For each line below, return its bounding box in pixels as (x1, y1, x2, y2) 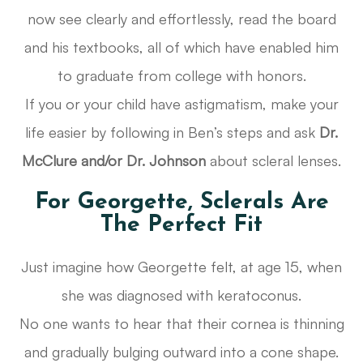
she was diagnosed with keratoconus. (62, 286, 301, 305)
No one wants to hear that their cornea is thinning (19, 314, 344, 333)
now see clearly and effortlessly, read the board (27, 10, 336, 28)
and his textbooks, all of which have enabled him (24, 38, 339, 57)
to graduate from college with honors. (57, 66, 306, 85)
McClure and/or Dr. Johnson (22, 152, 206, 170)
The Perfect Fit (100, 214, 263, 237)
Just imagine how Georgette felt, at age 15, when (21, 258, 342, 276)
